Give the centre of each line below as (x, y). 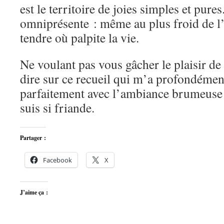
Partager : (33, 138)
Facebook (57, 160)
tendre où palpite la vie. (79, 37)
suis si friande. (57, 107)
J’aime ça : (34, 192)
